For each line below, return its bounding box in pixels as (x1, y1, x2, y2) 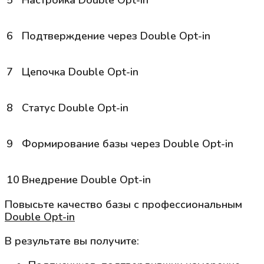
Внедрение (22, 172, 81, 187)
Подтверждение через (22, 28, 140, 43)
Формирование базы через (22, 136, 163, 151)
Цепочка (22, 64, 68, 79)
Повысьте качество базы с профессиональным (5, 197, 242, 212)
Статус (22, 100, 58, 115)
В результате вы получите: (5, 233, 139, 248)
